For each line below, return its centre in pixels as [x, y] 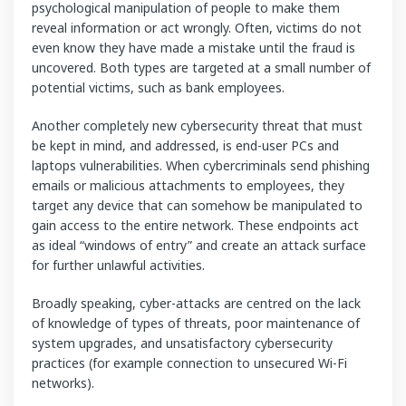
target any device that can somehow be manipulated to [197, 205]
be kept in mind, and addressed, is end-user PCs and [185, 145]
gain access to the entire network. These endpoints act [195, 225]
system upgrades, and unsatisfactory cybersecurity [182, 343]
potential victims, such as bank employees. [158, 87]
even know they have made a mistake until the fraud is [193, 47]
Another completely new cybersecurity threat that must [197, 125]
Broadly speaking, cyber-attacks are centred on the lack [196, 303]
